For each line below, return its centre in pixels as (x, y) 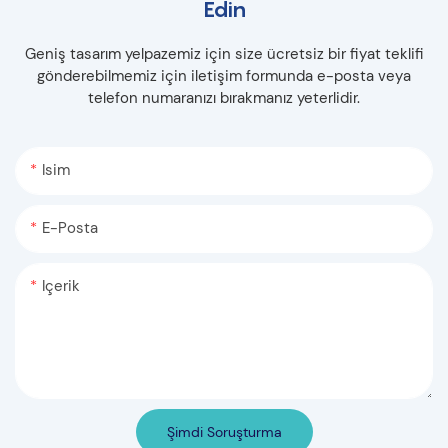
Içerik (61, 285)
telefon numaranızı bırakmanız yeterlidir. (224, 98)
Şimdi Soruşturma (224, 431)
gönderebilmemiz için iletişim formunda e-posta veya (224, 76)
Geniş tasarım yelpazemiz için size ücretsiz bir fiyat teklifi (224, 54)
